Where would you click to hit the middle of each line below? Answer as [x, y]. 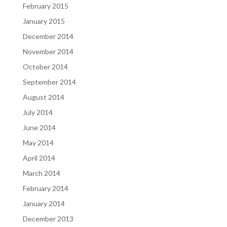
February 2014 [45, 188]
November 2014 [48, 51]
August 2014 [43, 97]
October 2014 [45, 67]
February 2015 [45, 6]
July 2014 [37, 112]
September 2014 [49, 82]
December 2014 [48, 36]
